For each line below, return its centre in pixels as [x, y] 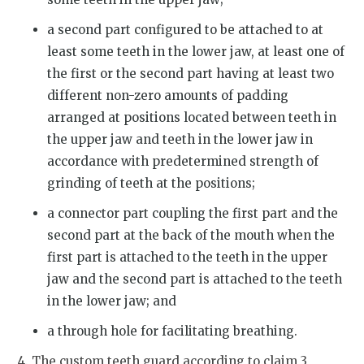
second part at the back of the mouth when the [191, 235]
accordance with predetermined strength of [183, 161]
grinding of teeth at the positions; [152, 183]
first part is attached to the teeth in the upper [188, 257]
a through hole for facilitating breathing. [173, 331]
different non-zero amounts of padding [168, 95]
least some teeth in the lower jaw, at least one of [196, 51]
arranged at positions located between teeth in [192, 117]
